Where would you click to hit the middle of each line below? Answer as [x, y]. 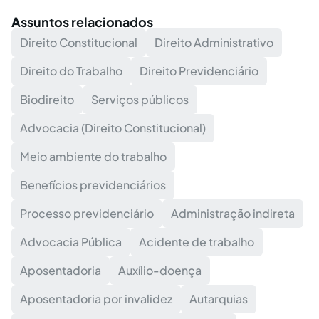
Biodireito [47, 99]
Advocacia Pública [71, 242]
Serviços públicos [140, 99]
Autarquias [219, 299]
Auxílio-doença [160, 270]
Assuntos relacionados [82, 22]
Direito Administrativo [214, 42]
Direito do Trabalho [71, 71]
